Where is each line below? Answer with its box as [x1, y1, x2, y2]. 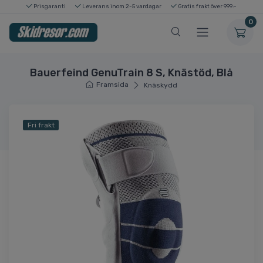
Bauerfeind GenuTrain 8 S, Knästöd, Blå [30, 66, 233, 80]
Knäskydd [143, 81, 177, 90]
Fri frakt [27, 121, 55, 130]
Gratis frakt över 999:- [177, 3, 237, 9]
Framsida [96, 80, 129, 89]
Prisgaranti [32, 3, 66, 9]
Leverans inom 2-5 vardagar [81, 3, 161, 9]
